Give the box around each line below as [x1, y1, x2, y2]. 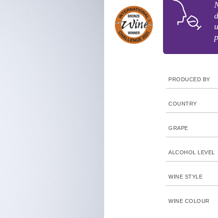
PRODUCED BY [168, 76, 210, 82]
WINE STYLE [168, 174, 203, 180]
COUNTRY [168, 101, 197, 107]
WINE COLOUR [168, 198, 210, 204]
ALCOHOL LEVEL [168, 149, 215, 155]
